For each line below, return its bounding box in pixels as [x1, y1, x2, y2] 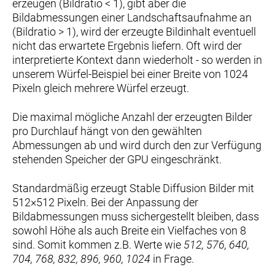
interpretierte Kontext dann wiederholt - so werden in [12, 53, 262, 66]
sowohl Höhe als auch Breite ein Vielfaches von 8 [12, 223, 246, 237]
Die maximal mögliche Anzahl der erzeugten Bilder [12, 110, 252, 123]
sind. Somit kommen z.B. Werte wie [12, 238, 184, 251]
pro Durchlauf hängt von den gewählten [12, 124, 202, 137]
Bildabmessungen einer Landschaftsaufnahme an [12, 10, 252, 24]
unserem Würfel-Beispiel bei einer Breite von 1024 [12, 67, 248, 80]
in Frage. [150, 252, 194, 265]
